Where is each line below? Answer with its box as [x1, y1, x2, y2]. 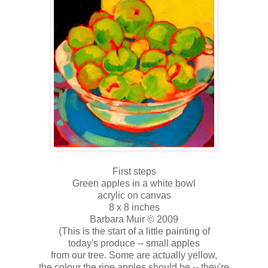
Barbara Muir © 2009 [90, 214, 178, 225]
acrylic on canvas [97, 190, 171, 201]
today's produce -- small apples [68, 238, 200, 249]
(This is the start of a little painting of [58, 226, 210, 237]
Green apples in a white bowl [72, 178, 196, 189]
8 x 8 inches [108, 202, 160, 213]
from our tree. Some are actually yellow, [51, 250, 217, 261]
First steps [112, 166, 156, 177]
